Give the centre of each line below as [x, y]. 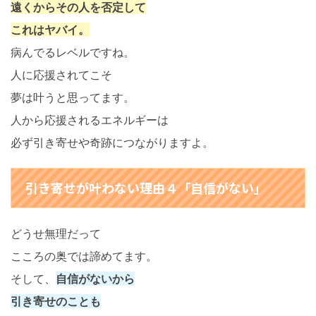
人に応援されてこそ [61, 75]
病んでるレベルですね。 [73, 53]
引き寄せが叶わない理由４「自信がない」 [146, 188]
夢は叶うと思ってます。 [73, 98]
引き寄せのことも [56, 302]
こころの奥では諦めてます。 [84, 256]
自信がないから [95, 279]
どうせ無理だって [56, 234]
